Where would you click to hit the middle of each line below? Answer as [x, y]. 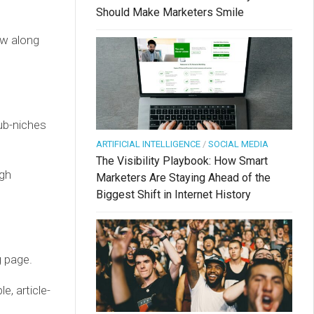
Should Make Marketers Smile [170, 13]
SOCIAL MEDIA [238, 144]
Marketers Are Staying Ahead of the [183, 178]
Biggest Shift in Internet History [173, 195]
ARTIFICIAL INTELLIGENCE [148, 144]
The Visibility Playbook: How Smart [182, 161]
